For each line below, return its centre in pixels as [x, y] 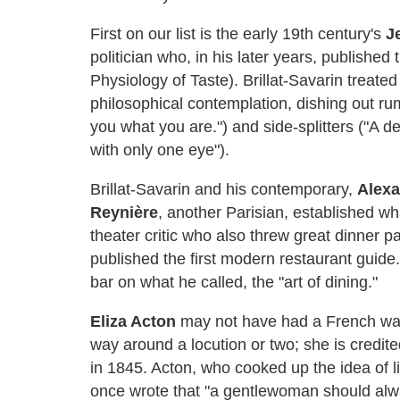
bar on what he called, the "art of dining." [234, 282]
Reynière [124, 212]
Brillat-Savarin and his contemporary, [224, 189]
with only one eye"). [160, 150]
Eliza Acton [133, 321]
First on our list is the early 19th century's [238, 33]
